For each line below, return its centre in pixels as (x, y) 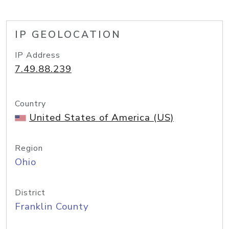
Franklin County (52, 207)
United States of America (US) (101, 118)
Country (30, 104)
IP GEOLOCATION (68, 35)
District (30, 193)
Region (29, 148)
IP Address (38, 55)
